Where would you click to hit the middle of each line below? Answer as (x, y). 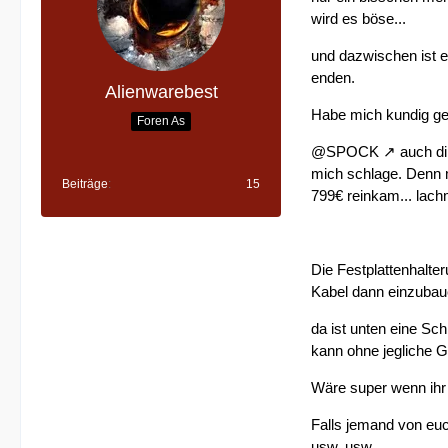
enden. (333, 77)
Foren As (161, 120)
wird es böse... (358, 18)
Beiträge (85, 184)
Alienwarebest (161, 92)
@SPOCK (345, 151)
